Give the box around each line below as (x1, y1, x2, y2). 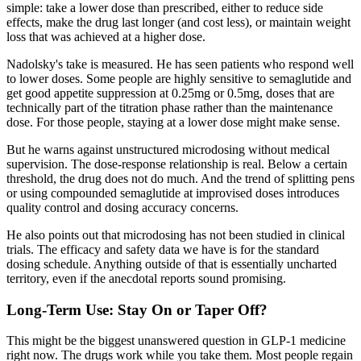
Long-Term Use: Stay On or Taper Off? (6, 301, 268, 318)
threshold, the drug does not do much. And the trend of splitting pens (6, 171, 355, 185)
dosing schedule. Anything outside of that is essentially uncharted (6, 256, 337, 271)
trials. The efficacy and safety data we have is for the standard (6, 242, 319, 256)
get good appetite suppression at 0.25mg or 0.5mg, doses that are (6, 85, 334, 100)
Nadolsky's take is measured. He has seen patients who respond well (6, 56, 354, 71)
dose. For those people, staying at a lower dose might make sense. (6, 114, 340, 129)
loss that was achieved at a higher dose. (6, 29, 205, 44)
